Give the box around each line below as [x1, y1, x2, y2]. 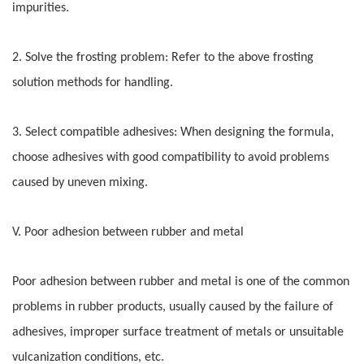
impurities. [12, 2, 69, 15]
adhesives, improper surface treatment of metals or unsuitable [12, 326, 344, 340]
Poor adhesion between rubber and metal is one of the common [12, 275, 349, 289]
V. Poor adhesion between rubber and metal [12, 226, 244, 240]
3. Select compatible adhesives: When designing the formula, [12, 126, 334, 140]
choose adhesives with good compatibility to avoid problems [12, 151, 329, 165]
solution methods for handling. [12, 76, 173, 90]
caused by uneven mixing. [12, 176, 148, 190]
